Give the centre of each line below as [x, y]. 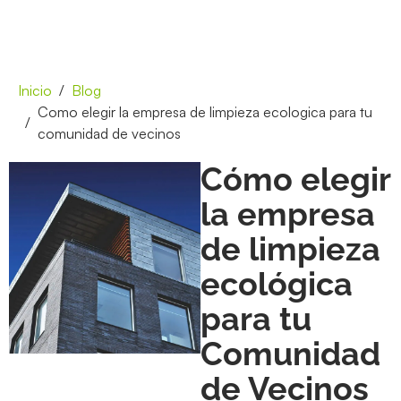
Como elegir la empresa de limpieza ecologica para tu [205, 111]
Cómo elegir [295, 179]
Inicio [35, 90]
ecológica [277, 283]
